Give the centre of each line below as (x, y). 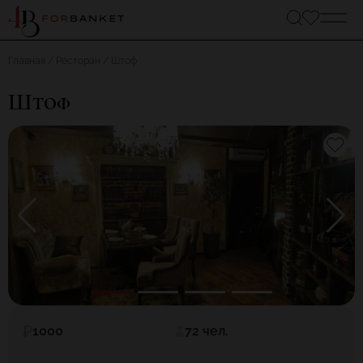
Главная (27, 61)
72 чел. (206, 331)
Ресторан (78, 61)
